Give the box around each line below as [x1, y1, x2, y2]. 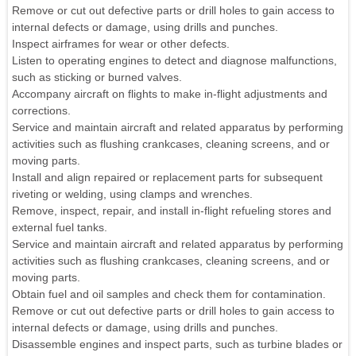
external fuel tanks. [12, 220, 107, 234]
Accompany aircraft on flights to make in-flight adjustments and [12, 87, 327, 100]
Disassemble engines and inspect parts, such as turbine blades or [12, 337, 342, 350]
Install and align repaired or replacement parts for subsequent [12, 170, 323, 184]
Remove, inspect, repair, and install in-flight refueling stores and [12, 203, 331, 217]
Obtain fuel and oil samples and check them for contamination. [12, 287, 326, 300]
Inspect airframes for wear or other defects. [12, 37, 230, 50]
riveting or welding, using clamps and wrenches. [12, 187, 253, 200]
